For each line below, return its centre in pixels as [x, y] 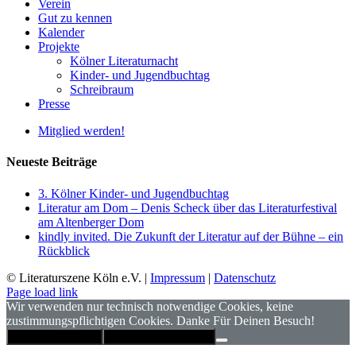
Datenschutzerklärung [159, 336]
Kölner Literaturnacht [124, 61]
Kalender [61, 33]
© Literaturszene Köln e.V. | [78, 277]
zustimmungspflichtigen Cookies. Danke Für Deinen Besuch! [161, 320]
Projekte [59, 47]
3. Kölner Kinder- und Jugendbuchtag [133, 193]
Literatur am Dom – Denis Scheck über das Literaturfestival [188, 207]
